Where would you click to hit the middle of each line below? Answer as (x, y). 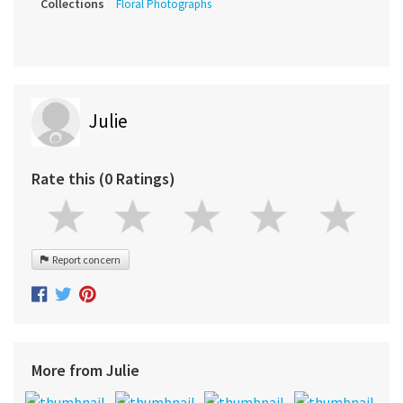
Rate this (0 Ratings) (103, 179)
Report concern (85, 260)
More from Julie (85, 370)
